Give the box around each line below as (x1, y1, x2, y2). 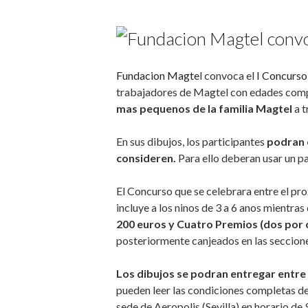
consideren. (115, 151, 176, 164)
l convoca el (199, 68, 254, 82)
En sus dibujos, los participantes (115, 134, 267, 148)
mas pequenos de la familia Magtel (115, 101, 294, 115)
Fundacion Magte (115, 68, 199, 82)
